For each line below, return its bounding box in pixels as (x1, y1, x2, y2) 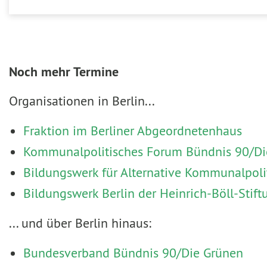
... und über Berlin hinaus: (9, 215, 151, 232)
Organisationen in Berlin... (9, 92, 155, 110)
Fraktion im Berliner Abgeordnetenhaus (23, 122, 242, 139)
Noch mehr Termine (9, 63, 119, 80)
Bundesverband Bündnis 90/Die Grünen (23, 244, 243, 262)
